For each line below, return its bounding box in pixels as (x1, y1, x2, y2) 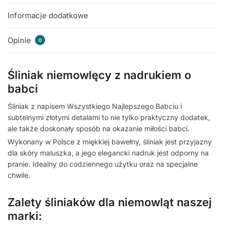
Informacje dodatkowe (8, 10, 88, 20)
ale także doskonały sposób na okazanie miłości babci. (8, 124, 190, 133)
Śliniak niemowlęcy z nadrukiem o (8, 68, 191, 82)
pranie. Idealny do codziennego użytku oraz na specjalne (8, 160, 198, 169)
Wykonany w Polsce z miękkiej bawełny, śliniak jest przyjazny (8, 137, 212, 146)
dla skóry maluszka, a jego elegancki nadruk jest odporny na (8, 148, 209, 158)
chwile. (8, 171, 30, 180)
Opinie (8, 35, 33, 45)
